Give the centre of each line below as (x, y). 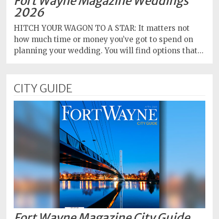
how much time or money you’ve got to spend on (104, 39)
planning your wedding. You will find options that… (109, 51)
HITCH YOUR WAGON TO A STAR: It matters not (102, 28)
